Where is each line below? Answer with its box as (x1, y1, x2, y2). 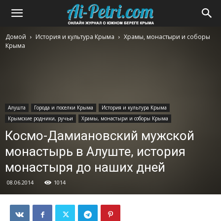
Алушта (8, 104, 26, 111)
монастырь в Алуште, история (5, 144, 185, 159)
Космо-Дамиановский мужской (5, 128, 194, 143)
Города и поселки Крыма (34, 104, 93, 111)
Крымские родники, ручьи (8, 115, 73, 122)
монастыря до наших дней (5, 160, 165, 175)
